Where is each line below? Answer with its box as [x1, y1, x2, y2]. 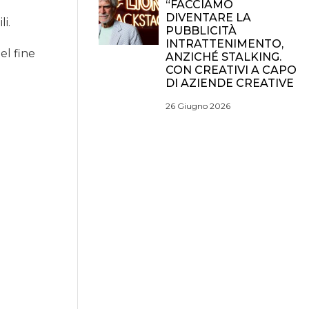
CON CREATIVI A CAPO [166, 63, 297, 77]
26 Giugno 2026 [166, 101, 230, 111]
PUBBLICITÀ [166, 24, 237, 37]
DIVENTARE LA [166, 11, 251, 24]
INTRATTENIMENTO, [166, 37, 283, 50]
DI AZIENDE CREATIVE [166, 77, 294, 90]
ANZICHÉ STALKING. [166, 50, 281, 63]
